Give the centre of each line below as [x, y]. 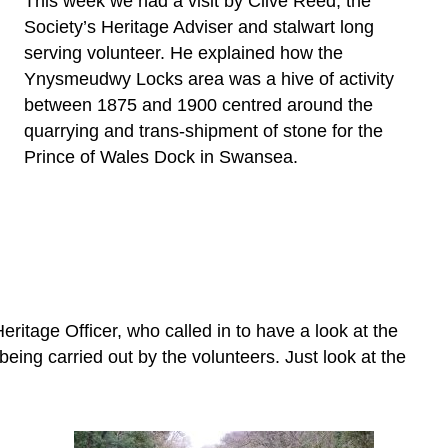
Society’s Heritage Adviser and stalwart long [199, 26]
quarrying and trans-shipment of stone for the [203, 130]
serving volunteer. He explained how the [183, 52]
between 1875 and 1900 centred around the [198, 104]
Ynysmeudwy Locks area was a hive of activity [209, 78]
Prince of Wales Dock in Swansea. [161, 156]
